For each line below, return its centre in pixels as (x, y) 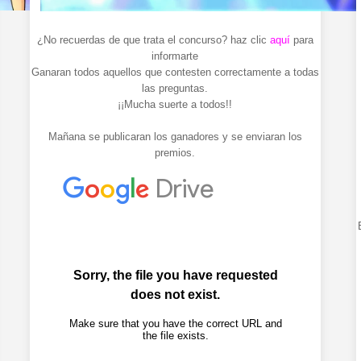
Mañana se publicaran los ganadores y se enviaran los (175, 137)
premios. (175, 153)
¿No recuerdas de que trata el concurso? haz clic (153, 40)
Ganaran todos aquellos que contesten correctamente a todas (175, 73)
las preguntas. (175, 89)
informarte (175, 56)
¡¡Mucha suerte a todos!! (175, 105)
